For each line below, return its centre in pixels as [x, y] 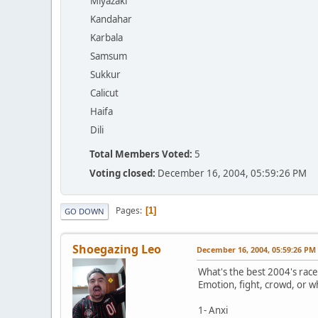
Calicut [104, 93]
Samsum [109, 56]
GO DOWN [84, 211]
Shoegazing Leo [117, 249]
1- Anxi [213, 310]
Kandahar [111, 19]
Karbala [106, 37]
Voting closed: [122, 173]
